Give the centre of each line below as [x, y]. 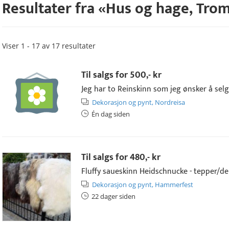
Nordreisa [170, 102]
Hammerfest [174, 185]
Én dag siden [111, 114]
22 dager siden [113, 196]
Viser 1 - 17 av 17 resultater [49, 46]
